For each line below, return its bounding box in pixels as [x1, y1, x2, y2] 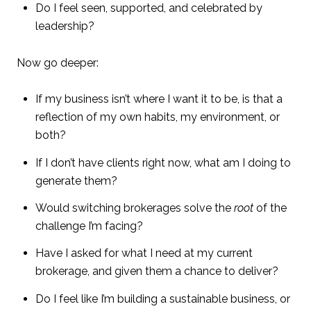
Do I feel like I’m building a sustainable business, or [35, 292, 290, 305]
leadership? [35, 19, 94, 33]
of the [253, 201, 287, 215]
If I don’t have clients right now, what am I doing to [35, 155, 291, 169]
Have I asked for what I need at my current [35, 246, 253, 260]
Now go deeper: [17, 56, 99, 69]
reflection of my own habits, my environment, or [35, 110, 280, 124]
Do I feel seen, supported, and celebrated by [35, 1, 262, 15]
